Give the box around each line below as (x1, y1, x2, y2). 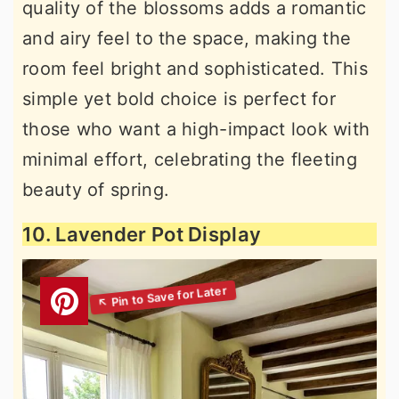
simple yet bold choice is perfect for (22, 87, 337, 110)
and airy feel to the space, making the (22, 27, 352, 49)
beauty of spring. (22, 178, 170, 200)
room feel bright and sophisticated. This (22, 57, 368, 79)
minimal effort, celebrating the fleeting (22, 148, 357, 170)
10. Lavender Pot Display (22, 222, 262, 246)
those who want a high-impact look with (22, 118, 370, 140)
